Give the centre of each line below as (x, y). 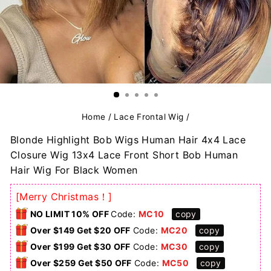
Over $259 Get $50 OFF (81, 263)
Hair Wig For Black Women (74, 170)
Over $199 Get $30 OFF (80, 247)
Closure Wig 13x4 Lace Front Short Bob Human (124, 155)
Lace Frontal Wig (149, 117)
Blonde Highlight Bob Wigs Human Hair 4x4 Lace (128, 140)
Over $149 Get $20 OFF (80, 230)
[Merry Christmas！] (64, 197)
